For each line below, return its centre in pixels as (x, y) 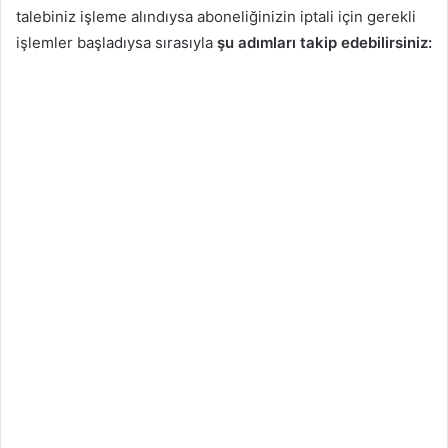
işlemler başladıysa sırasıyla (116, 42)
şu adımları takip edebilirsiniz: (324, 42)
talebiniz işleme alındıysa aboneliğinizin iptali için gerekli (216, 16)
